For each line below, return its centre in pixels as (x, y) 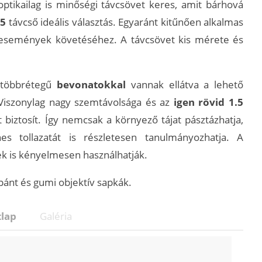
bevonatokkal (91, 84)
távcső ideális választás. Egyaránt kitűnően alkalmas (125, 22)
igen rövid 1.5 (208, 102)
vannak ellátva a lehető (185, 84)
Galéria (56, 216)
